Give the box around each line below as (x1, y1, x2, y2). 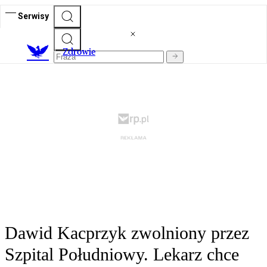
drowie (68, 46, 95, 58)
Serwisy (18, 11, 49, 21)
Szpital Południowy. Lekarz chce (5, 244, 239, 265)
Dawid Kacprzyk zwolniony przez (5, 223, 249, 243)
